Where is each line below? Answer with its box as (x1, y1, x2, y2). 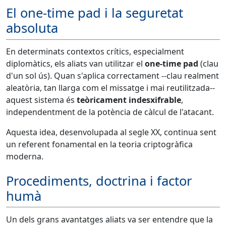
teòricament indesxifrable (77, 94, 181, 105)
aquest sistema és (6, 94, 77, 105)
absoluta (6, 19, 58, 37)
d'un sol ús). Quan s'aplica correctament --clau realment (6, 70, 219, 81)
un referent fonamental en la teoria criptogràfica (6, 138, 193, 150)
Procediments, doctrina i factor (6, 172, 192, 190)
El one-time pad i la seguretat (6, 4, 183, 22)
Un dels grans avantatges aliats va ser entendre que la (6, 213, 213, 225)
